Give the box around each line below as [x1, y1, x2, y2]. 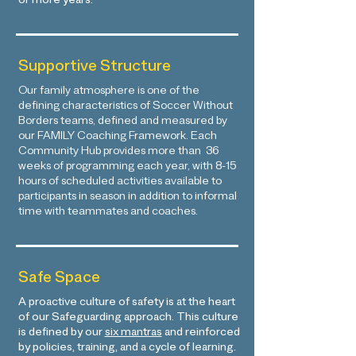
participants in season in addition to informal [17, 192, 237, 204]
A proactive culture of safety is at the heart [17, 297, 235, 310]
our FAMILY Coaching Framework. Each [17, 131, 217, 144]
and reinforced [161, 327, 240, 340]
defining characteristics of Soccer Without [17, 101, 233, 114]
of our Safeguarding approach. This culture [17, 312, 238, 325]
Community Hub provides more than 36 [17, 146, 219, 159]
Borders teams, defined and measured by [17, 116, 227, 129]
